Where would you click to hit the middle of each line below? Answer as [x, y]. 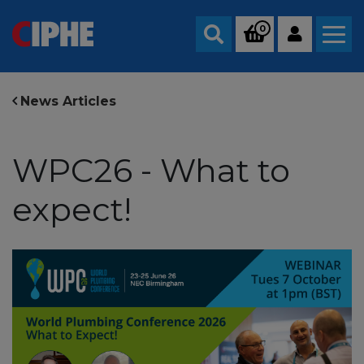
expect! [72, 209]
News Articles [68, 101]
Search [236, 49]
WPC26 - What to [151, 170]
